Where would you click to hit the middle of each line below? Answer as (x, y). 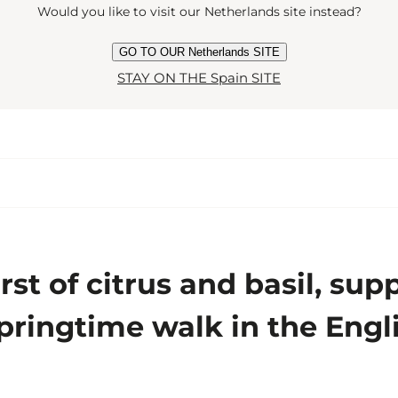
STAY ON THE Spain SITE (199, 78)
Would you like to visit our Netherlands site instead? (199, 12)
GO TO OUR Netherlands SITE (199, 52)
